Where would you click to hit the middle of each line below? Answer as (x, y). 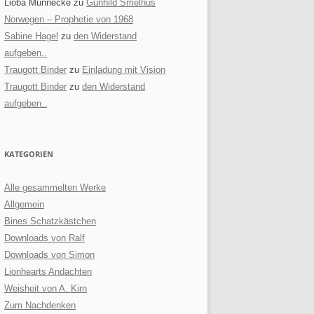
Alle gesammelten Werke (55, 188)
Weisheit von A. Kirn (46, 289)
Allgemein (24, 205)
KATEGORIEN (29, 154)
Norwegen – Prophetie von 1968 (69, 20)
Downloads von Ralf (45, 238)
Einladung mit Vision (124, 70)
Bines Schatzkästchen (50, 221)
